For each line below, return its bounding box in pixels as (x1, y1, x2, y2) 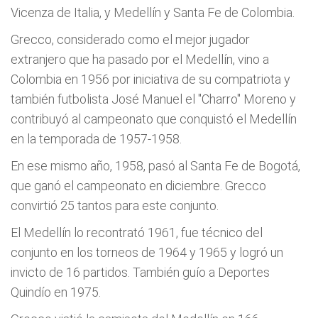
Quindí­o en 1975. (11, 285, 101, 300)
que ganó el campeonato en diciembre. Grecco (11, 178, 266, 193)
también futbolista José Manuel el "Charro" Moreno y (11, 92, 296, 106)
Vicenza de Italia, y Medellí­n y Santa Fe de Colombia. (11, 5, 295, 20)
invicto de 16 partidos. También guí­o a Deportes (11, 265, 270, 280)
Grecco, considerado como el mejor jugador (11, 32, 250, 47)
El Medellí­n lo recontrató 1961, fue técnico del (11, 225, 263, 240)
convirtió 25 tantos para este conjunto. (11, 198, 219, 213)
